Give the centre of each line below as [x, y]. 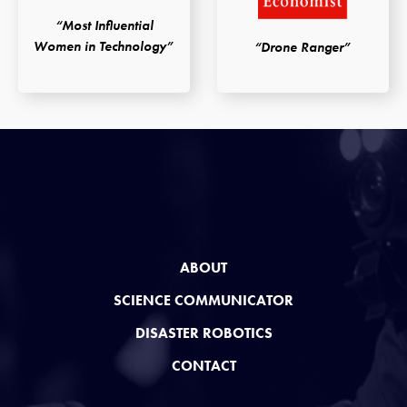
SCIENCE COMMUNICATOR [203, 300]
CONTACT [203, 365]
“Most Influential [104, 25]
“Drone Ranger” [303, 47]
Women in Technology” [104, 46]
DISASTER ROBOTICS [203, 333]
